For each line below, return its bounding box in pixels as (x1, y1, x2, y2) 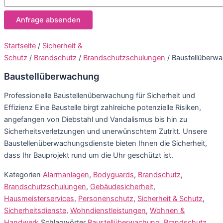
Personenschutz (78, 194, 133, 203)
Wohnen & (150, 206, 185, 215)
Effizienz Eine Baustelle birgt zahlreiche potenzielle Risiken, (4, 103, 201, 112)
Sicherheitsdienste (4, 206, 66, 215)
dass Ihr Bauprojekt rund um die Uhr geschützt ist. (4, 151, 173, 160)
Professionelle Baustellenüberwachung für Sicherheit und (4, 91, 195, 101)
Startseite (4, 41, 36, 51)
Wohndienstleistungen (70, 206, 146, 215)
